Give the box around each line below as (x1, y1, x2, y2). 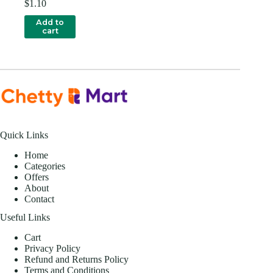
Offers (24, 171, 49, 182)
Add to (36, 17, 65, 27)
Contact (24, 193, 54, 204)
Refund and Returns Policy (24, 253, 129, 264)
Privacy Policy (24, 243, 80, 253)
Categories (24, 160, 65, 171)
